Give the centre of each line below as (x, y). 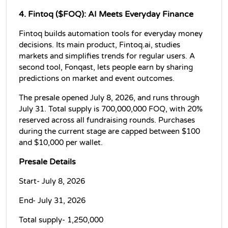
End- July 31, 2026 (52, 201)
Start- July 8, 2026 (52, 181)
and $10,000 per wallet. (61, 142)
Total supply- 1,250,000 (62, 220)
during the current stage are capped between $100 (109, 131)
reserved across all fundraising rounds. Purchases (107, 120)
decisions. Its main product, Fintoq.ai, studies (99, 45)
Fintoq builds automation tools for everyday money (111, 34)
